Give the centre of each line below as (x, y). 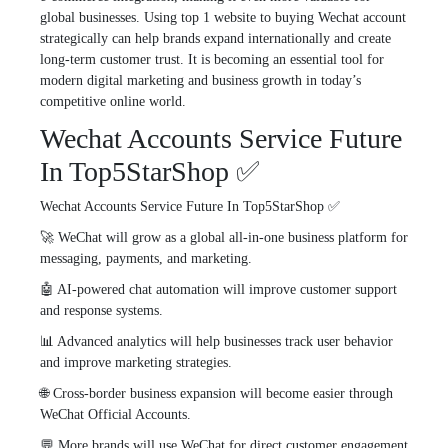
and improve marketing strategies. (136, 362)
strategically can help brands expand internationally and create (215, 38)
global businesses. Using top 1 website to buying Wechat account (223, 17)
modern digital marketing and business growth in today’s (200, 80)
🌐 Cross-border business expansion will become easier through (216, 393)
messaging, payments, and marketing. (146, 258)
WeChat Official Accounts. (115, 414)
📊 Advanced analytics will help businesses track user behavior (216, 341)
